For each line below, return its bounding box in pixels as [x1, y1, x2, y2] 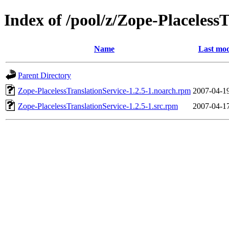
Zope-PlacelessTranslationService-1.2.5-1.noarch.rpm [18, 86, 191, 95]
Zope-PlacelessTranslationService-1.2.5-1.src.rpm [18, 101, 178, 110]
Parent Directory [18, 71, 71, 80]
